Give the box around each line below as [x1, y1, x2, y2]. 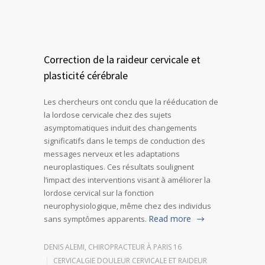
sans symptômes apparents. [44, 214, 147, 225]
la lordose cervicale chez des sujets [44, 109, 172, 121]
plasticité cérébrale [44, 69, 128, 83]
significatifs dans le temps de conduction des [44, 135, 205, 147]
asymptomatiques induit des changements [44, 122, 197, 134]
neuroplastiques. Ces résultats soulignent [44, 161, 194, 173]
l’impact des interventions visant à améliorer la [44, 174, 211, 186]
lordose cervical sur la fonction [44, 188, 154, 199]
